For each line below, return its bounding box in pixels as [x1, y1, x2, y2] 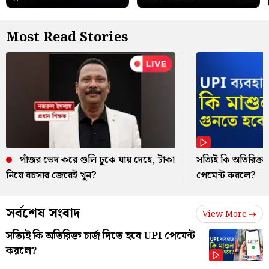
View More [202, 207, 247, 221]
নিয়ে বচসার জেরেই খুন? [6, 168, 97, 183]
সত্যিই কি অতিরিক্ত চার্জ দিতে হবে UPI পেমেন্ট [6, 227, 195, 244]
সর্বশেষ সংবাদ [6, 202, 80, 224]
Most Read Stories [6, 27, 128, 49]
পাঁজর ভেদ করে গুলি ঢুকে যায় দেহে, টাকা [17, 152, 175, 168]
